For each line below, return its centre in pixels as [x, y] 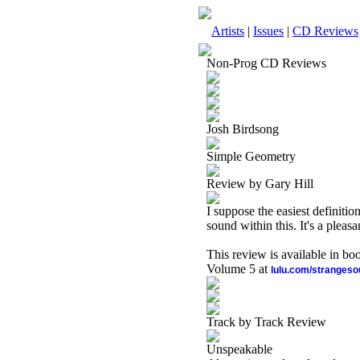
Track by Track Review [266, 322]
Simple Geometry [251, 156]
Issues [268, 31]
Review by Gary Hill [260, 184]
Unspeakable [239, 349]
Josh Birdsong [243, 129]
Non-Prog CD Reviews [266, 63]
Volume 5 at [239, 269]
